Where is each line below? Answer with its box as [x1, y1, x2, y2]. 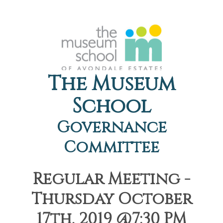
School [72, 93, 151, 120]
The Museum [48, 71, 175, 98]
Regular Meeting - [33, 169, 190, 190]
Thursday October [31, 189, 192, 210]
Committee [64, 137, 159, 158]
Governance [56, 117, 167, 138]
